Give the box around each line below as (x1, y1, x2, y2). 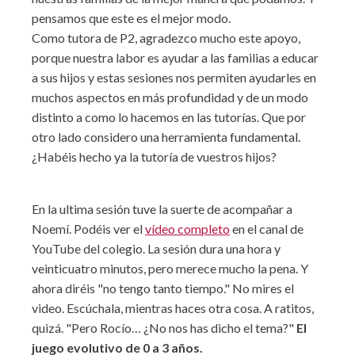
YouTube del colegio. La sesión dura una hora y (32, 241, 281, 256)
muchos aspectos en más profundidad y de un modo (32, 90, 308, 105)
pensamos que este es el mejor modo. (32, 10, 231, 25)
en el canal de (230, 221, 303, 236)
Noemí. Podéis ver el (32, 221, 145, 236)
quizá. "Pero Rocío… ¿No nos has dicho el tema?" (32, 320, 294, 335)
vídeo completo (145, 221, 230, 236)
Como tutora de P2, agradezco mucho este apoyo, (32, 30, 300, 45)
